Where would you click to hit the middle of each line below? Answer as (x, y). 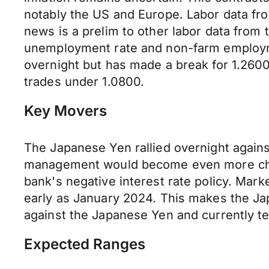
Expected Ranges (85, 244)
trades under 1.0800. (84, 82)
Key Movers (65, 111)
